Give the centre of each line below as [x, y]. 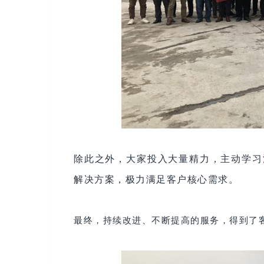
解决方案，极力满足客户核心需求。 [156, 179]
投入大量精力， [184, 159]
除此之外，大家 [110, 159]
